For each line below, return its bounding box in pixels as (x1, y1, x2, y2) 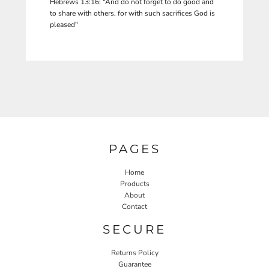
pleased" (50, 20, 78, 29)
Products (119, 178, 150, 189)
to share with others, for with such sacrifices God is (50, 8, 215, 18)
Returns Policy (110, 247, 159, 258)
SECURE (103, 222, 166, 237)
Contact (122, 201, 147, 211)
